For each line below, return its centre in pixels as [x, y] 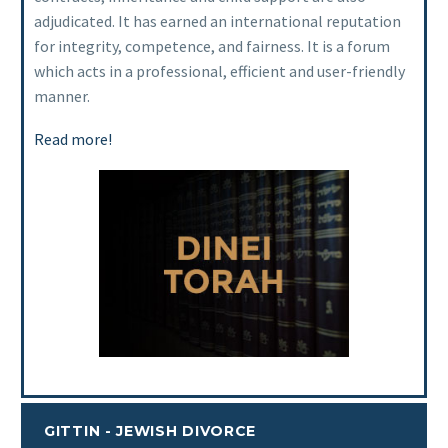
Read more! [73, 138]
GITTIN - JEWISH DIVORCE [150, 430]
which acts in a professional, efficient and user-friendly [219, 71]
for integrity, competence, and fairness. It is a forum [212, 46]
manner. [62, 96]
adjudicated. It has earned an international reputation [217, 21]
